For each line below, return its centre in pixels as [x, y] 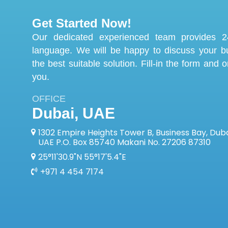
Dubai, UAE [74, 113]
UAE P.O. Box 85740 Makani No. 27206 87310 [124, 142]
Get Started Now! [82, 23]
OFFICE [49, 98]
